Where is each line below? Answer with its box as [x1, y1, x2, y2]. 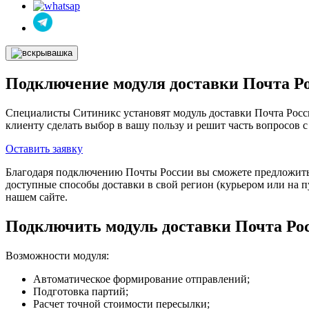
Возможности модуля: [6, 249, 109, 261]
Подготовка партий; [33, 285, 128, 297]
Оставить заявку [6, 142, 83, 154]
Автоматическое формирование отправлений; [33, 272, 250, 285]
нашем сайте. [6, 190, 68, 203]
